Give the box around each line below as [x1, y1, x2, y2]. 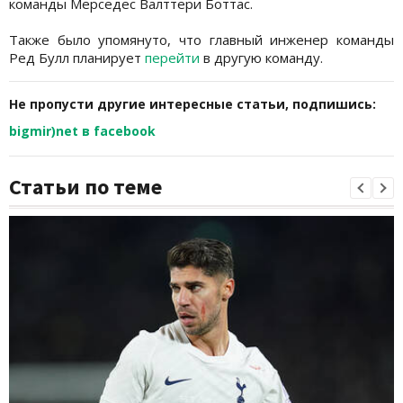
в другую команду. [200, 48, 323, 67]
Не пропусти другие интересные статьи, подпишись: [9, 94, 376, 112]
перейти [145, 48, 200, 67]
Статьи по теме [9, 172, 162, 201]
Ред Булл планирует [9, 48, 145, 67]
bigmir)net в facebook [9, 121, 156, 139]
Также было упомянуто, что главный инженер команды [9, 30, 394, 49]
